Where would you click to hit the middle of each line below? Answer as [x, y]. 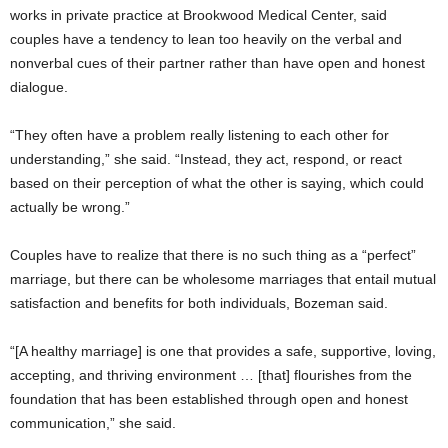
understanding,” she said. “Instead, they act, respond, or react [206, 158]
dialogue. [39, 86]
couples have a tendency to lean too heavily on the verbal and [206, 38]
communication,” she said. [93, 422]
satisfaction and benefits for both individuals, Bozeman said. [199, 302]
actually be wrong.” [70, 206]
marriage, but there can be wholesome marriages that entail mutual [223, 278]
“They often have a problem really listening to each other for [199, 134]
